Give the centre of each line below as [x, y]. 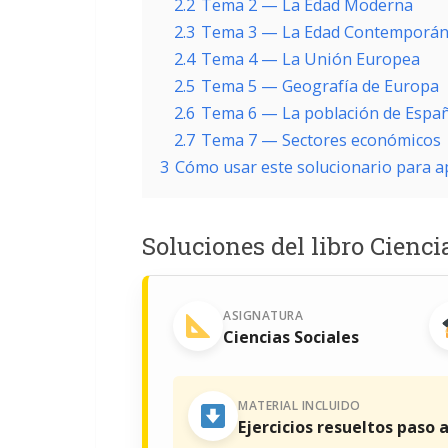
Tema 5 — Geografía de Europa [320, 86]
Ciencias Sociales [291, 336]
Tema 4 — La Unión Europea [310, 59]
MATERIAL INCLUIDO [299, 405]
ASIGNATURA [263, 315]
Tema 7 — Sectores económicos [321, 140]
